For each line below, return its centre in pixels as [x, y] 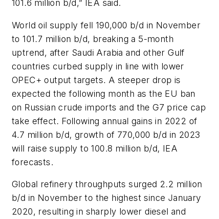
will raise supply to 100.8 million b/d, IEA [95, 148]
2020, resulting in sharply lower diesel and [99, 212]
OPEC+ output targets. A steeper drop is [96, 80]
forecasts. [33, 162]
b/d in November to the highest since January [107, 198]
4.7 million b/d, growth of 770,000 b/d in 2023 [106, 134]
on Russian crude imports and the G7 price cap [109, 107]
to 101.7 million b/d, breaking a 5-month [93, 39]
